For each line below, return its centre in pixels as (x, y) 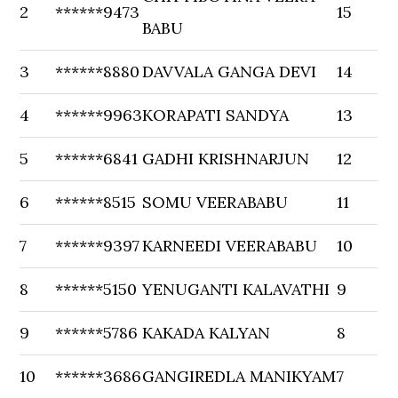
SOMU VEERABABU (215, 202)
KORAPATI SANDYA (216, 115)
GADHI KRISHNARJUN (226, 159)
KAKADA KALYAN (207, 333)
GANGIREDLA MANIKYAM (239, 376)
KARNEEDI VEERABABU (230, 246)
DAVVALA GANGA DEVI (230, 72)
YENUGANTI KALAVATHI (236, 289)
